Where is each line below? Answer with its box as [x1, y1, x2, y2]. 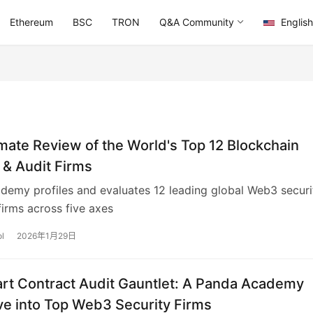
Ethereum [10, 16, 53, 28]
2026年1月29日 [17, 231, 76, 242]
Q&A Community [159, 16, 234, 28]
